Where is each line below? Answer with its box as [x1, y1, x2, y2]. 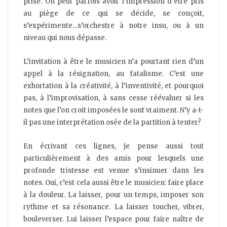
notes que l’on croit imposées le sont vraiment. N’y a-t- [23, 106, 204, 115]
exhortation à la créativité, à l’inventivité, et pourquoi [23, 82, 204, 91]
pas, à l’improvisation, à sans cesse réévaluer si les [23, 94, 204, 103]
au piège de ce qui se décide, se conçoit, [23, 9, 204, 18]
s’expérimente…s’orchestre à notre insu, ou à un [23, 21, 204, 30]
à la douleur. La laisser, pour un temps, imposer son [23, 191, 204, 200]
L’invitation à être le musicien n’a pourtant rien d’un [23, 57, 204, 66]
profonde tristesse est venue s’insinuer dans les [23, 166, 204, 175]
